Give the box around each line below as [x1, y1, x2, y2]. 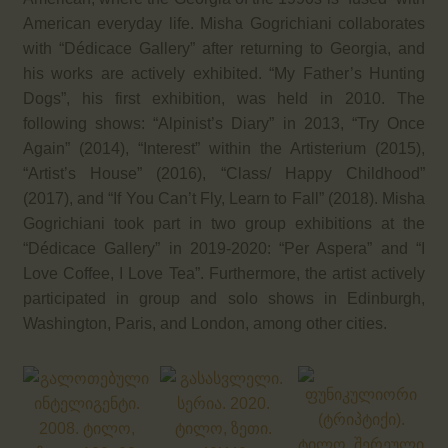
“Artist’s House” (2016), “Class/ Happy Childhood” [23, 164, 425, 182]
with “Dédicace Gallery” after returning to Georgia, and [23, 39, 425, 57]
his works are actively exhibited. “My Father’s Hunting [23, 64, 425, 82]
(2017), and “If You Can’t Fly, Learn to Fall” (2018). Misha [23, 189, 425, 207]
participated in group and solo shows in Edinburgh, [23, 289, 425, 307]
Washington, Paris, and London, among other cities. [23, 314, 387, 332]
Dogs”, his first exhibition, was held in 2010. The [23, 89, 425, 107]
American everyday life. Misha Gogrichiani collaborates [23, 14, 425, 32]
